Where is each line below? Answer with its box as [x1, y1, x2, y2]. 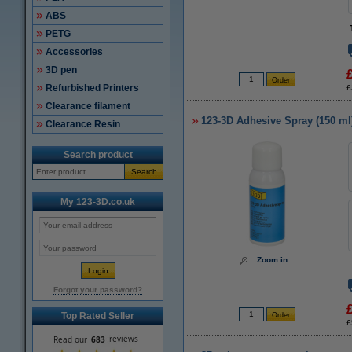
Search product [63, 149, 133, 160]
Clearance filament [46, 101, 130, 112]
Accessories [46, 46, 103, 57]
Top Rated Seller [61, 310, 134, 321]
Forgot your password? [53, 285, 142, 294]
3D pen [46, 64, 77, 75]
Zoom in [257, 255, 288, 264]
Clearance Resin [46, 119, 120, 130]
